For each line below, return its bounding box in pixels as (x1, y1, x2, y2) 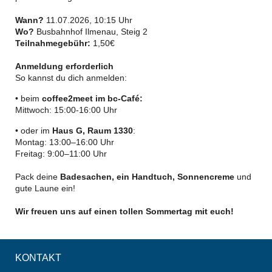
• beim (15, 93, 39, 103)
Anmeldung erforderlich (15, 61, 114, 71)
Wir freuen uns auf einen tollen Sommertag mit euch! (15, 206, 236, 216)
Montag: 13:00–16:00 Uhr (15, 137, 114, 147)
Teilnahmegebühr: (15, 38, 93, 48)
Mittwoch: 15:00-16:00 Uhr (15, 105, 117, 115)
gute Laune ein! (15, 183, 78, 193)
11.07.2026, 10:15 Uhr (46, 15, 132, 25)
